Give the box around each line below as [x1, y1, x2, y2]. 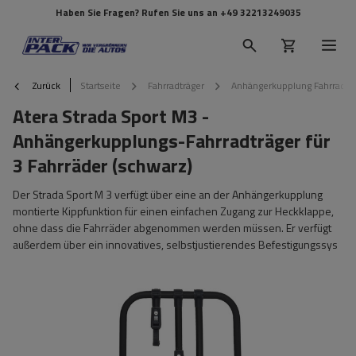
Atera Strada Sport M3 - [13, 102, 209, 130]
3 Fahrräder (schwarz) [13, 151, 192, 180]
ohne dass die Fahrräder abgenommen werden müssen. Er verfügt [13, 219, 331, 236]
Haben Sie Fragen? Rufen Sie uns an [55, 5, 220, 20]
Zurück [30, 77, 60, 93]
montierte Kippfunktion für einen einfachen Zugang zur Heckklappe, [13, 203, 334, 219]
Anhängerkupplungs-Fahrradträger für [13, 126, 331, 155]
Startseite [80, 77, 121, 93]
